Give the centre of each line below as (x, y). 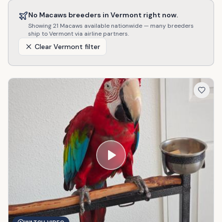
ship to (39, 34)
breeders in (89, 15)
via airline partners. (101, 34)
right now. (160, 15)
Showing (41, 26)
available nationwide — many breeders (138, 26)
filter (91, 47)
